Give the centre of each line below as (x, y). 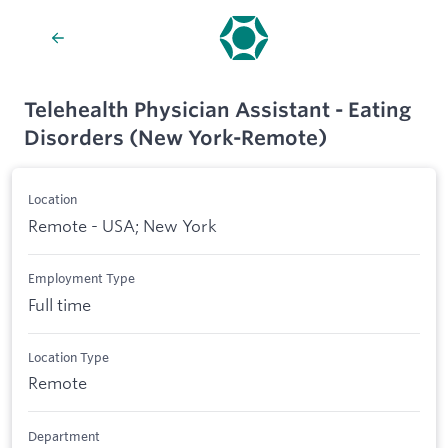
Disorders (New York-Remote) (175, 137)
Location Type (68, 356)
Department (64, 435)
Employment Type (81, 278)
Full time (59, 304)
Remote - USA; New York (122, 225)
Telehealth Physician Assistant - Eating (217, 109)
